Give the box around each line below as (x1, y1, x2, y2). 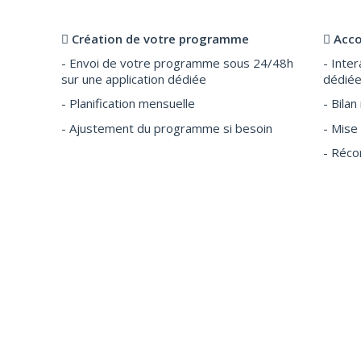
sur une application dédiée (61, 70, 207, 87)
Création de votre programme (72, 31, 250, 47)
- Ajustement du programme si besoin (61, 119, 273, 136)
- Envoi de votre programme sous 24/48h (61, 54, 294, 71)
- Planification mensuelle (61, 95, 196, 111)
